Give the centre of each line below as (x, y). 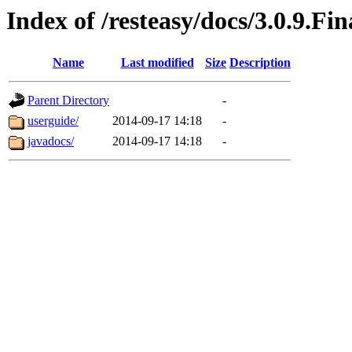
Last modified (157, 63)
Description (260, 63)
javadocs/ (51, 141)
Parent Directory (68, 101)
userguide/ (53, 121)
